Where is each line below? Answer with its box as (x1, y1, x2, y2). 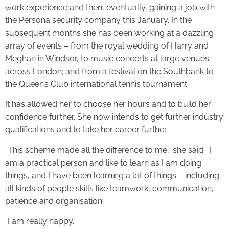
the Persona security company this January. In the (5, 15, 192, 25)
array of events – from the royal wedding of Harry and (5, 40, 209, 51)
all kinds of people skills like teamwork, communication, (5, 183, 214, 193)
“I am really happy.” (5, 216, 76, 226)
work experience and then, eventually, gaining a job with (5, 2, 215, 12)
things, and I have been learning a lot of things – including (5, 170, 219, 180)
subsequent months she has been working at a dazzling (5, 28, 214, 38)
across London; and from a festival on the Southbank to (5, 66, 214, 76)
